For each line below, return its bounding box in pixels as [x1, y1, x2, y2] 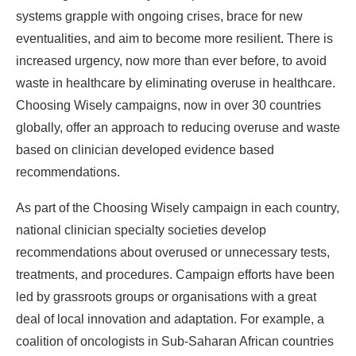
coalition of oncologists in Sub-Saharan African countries [16, 335, 334, 349]
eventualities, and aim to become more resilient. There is [16, 32, 333, 46]
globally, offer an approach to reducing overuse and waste [16, 121, 340, 135]
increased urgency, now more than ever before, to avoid [16, 54, 327, 68]
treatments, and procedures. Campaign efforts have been [16, 268, 335, 282]
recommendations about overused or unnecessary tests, [16, 246, 330, 260]
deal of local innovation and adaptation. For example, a [16, 312, 324, 327]
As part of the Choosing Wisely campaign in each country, [16, 201, 339, 215]
